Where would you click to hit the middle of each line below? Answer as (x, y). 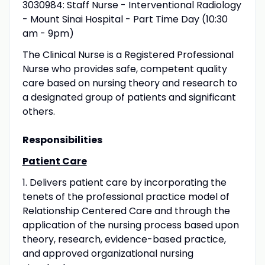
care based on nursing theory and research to (130, 83)
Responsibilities (62, 140)
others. (38, 111)
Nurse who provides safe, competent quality (125, 69)
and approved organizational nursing (108, 253)
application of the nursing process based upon (130, 225)
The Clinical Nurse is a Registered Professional (128, 54)
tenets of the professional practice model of (126, 196)
